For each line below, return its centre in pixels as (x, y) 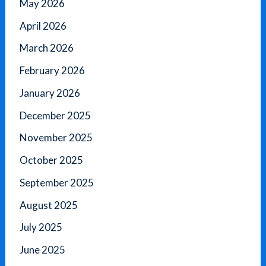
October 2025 (52, 160)
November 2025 (56, 138)
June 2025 (43, 250)
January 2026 (50, 93)
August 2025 (49, 205)
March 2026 (47, 48)
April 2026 (43, 26)
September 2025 (57, 182)
